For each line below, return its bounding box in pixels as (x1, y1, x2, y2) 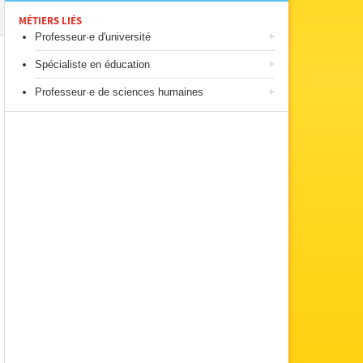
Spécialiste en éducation (35, 58, 150, 70)
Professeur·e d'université (35, 31, 151, 43)
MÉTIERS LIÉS (19, 14, 82, 28)
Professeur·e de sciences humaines (35, 86, 203, 98)
